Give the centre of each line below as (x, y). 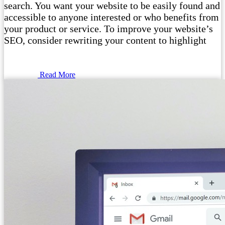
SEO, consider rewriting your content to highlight (105, 40)
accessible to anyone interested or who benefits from (111, 17)
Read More (58, 74)
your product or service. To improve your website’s (108, 28)
